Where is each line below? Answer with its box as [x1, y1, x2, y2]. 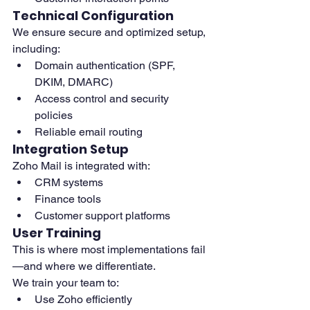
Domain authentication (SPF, [35, 59, 178, 73]
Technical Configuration [12, 7, 174, 25]
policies [35, 109, 73, 122]
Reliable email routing [35, 125, 143, 139]
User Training [12, 224, 101, 242]
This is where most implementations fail [12, 243, 206, 257]
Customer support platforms [35, 209, 170, 223]
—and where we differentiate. [12, 259, 156, 273]
